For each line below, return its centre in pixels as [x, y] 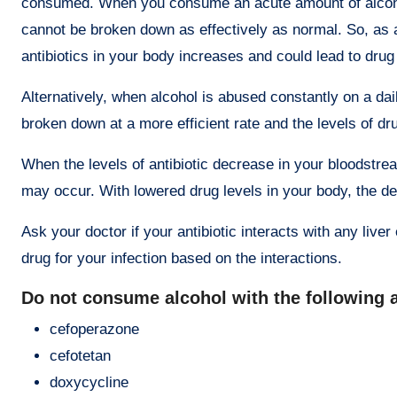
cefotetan [80, 355]
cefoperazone [94, 329]
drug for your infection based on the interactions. [182, 258]
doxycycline [89, 382]
